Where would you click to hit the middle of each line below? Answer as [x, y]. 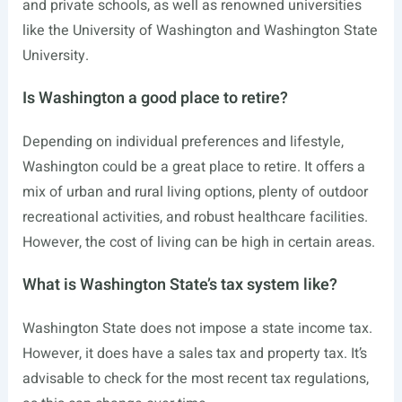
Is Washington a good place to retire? [155, 99]
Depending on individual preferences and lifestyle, [183, 142]
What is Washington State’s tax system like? [179, 285]
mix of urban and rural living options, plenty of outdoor [195, 192]
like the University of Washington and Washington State [200, 31]
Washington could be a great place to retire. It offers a [193, 167]
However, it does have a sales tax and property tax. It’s [194, 354]
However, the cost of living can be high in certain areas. [198, 243]
